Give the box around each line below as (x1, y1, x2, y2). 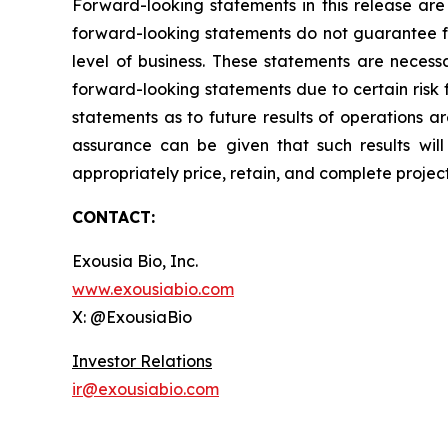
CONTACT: (72, 207, 155, 228)
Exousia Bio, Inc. (72, 251, 198, 272)
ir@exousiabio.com (72, 379, 219, 400)
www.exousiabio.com (72, 279, 234, 300)
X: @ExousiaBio (72, 307, 192, 328)
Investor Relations (72, 351, 212, 372)
